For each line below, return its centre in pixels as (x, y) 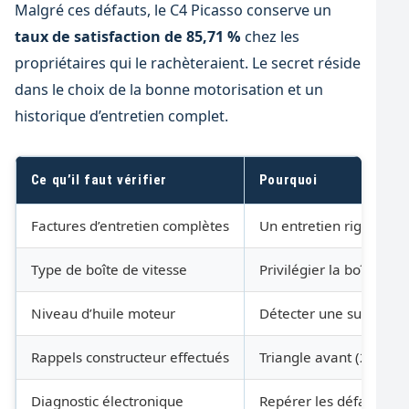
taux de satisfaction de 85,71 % (127, 36)
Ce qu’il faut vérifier (99, 180)
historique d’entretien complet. (121, 115)
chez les (270, 36)
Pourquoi (288, 180)
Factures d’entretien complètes (130, 226)
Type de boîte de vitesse (109, 270)
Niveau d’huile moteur (103, 314)
